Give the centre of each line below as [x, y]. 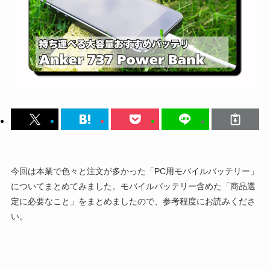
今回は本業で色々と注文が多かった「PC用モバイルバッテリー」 [134, 171]
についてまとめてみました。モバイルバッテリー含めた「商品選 [133, 187]
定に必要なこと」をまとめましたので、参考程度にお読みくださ [133, 202]
